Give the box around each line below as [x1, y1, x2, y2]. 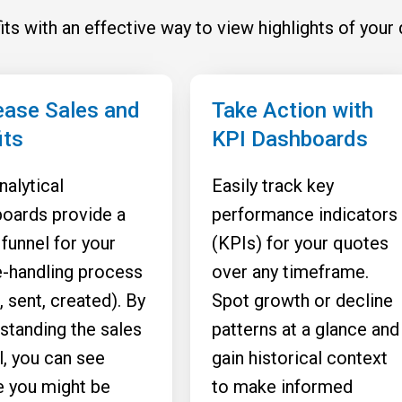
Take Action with [212, 98, 373, 123]
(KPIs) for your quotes [212, 232, 389, 254]
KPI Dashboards [212, 127, 368, 152]
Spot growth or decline [212, 290, 393, 311]
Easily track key [212, 175, 334, 197]
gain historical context [212, 347, 388, 369]
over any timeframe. [212, 261, 369, 283]
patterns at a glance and [212, 319, 399, 340]
